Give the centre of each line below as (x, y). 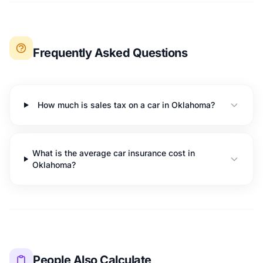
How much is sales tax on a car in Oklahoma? (127, 105)
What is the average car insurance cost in (113, 153)
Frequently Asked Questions (110, 53)
